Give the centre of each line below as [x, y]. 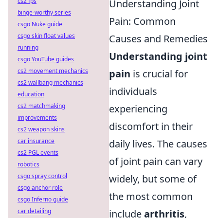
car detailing [34, 211]
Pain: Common [142, 21]
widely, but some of [153, 179]
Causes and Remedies [158, 39]
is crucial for [159, 74]
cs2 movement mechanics [53, 71]
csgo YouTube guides [46, 59]
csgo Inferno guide [43, 199]
